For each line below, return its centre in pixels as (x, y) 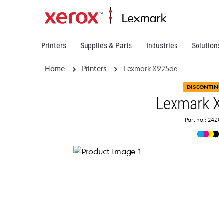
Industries (162, 46)
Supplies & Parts (106, 46)
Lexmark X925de (151, 69)
